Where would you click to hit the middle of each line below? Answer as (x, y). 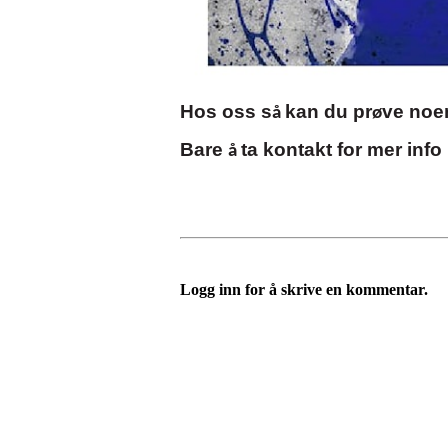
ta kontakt (289, 150)
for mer (369, 150)
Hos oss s (226, 112)
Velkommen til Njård (269, 410)
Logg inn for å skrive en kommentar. (304, 290)
